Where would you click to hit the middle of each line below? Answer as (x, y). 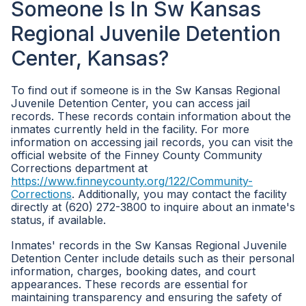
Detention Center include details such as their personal (153, 258)
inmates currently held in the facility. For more (130, 129)
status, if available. (58, 220)
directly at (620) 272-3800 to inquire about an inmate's (153, 207)
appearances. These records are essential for (129, 284)
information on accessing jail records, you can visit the (152, 142)
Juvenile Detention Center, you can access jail (130, 103)
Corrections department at (79, 168)
